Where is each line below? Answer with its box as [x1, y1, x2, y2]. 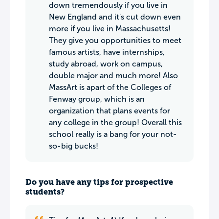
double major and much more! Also [49, 71, 178, 80]
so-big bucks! [49, 142, 98, 150]
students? [25, 187, 65, 197]
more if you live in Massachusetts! [49, 24, 171, 33]
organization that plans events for [49, 107, 170, 115]
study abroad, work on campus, [49, 60, 163, 68]
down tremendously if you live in [49, 1, 168, 9]
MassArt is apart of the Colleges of [49, 83, 171, 91]
